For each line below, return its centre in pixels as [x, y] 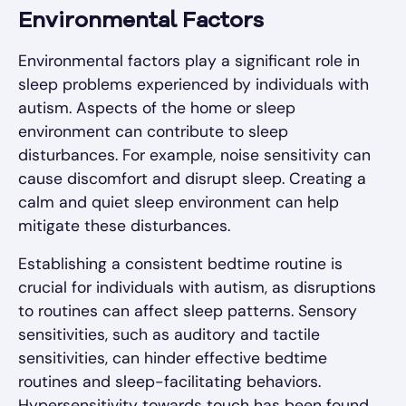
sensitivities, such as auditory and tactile [169, 335]
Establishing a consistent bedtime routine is [180, 264]
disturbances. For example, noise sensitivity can [194, 155]
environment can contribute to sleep [153, 132]
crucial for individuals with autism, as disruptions [197, 288]
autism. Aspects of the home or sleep [157, 108]
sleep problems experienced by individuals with [193, 85]
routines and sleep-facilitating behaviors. [169, 382]
